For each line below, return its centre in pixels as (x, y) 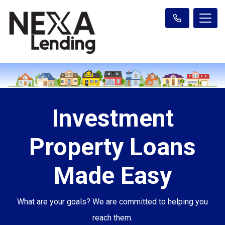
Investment (113, 119)
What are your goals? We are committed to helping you (113, 202)
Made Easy (113, 176)
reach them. (113, 218)
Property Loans (113, 147)
